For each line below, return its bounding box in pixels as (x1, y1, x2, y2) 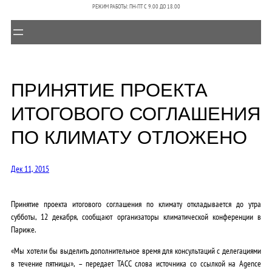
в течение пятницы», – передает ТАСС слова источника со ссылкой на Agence (11, 257, 261, 269)
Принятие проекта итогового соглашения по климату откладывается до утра (11, 197, 261, 209)
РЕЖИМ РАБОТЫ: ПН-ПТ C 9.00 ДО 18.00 (92, 2, 180, 11)
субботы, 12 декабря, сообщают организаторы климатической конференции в (11, 210, 261, 222)
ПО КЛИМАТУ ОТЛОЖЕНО (11, 127, 247, 148)
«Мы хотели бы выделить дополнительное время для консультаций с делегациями (11, 245, 261, 256)
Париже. (11, 223, 36, 235)
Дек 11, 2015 (11, 162, 49, 174)
